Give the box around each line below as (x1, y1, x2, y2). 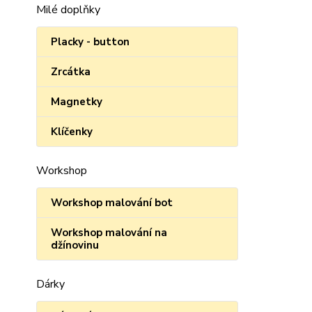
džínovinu (51, 238, 99, 252)
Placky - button (51, 35, 130, 49)
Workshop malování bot (51, 196, 173, 210)
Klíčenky (51, 125, 93, 139)
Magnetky (51, 95, 102, 109)
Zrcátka (51, 65, 91, 79)
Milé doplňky (36, 2, 100, 17)
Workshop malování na (51, 226, 167, 240)
